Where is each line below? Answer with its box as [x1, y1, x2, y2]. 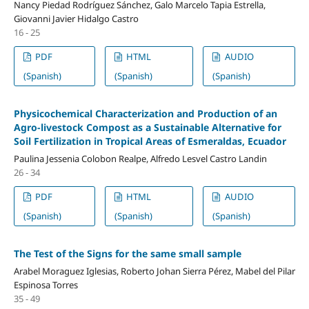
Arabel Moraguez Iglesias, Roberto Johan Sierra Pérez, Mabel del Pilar [13, 264, 295, 277]
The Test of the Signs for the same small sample [13, 246, 241, 260]
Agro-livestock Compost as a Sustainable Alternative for [13, 120, 281, 134]
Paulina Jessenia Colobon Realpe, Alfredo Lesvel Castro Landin [13, 152, 267, 165]
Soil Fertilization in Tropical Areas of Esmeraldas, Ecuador [13, 134, 286, 148]
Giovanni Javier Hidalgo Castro [13, 12, 139, 25]
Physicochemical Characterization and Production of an [13, 106, 277, 120]
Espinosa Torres [13, 278, 78, 291]
